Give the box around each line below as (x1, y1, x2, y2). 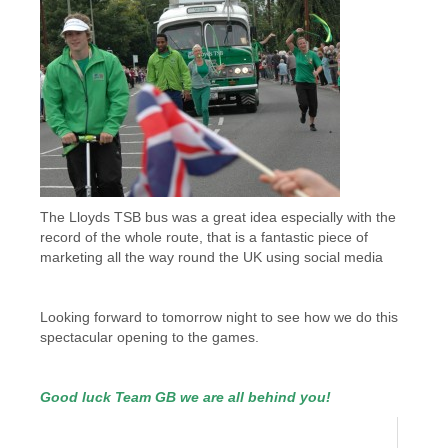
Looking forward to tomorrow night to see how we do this (40, 309, 398, 325)
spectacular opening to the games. (40, 329, 259, 345)
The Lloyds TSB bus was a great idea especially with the (40, 209, 396, 225)
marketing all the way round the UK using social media (40, 249, 383, 265)
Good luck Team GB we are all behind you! (40, 389, 331, 405)
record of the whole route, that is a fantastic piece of (40, 229, 368, 245)
